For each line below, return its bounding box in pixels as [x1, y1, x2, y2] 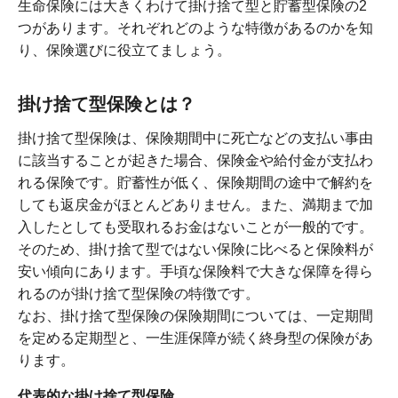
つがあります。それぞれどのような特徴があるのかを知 [18, 20, 373, 36]
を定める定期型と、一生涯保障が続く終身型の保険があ [18, 330, 373, 346]
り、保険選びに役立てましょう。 [18, 43, 231, 59]
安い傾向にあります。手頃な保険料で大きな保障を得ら [18, 264, 373, 280]
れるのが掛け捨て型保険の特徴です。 [18, 286, 259, 302]
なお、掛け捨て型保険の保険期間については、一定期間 [18, 308, 373, 324]
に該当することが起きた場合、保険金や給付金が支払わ [18, 153, 373, 169]
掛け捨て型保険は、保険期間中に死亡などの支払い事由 [18, 131, 373, 147]
